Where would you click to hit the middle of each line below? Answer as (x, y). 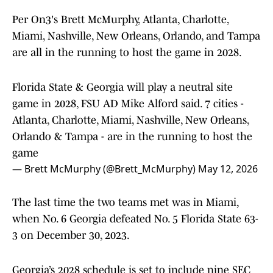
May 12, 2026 (228, 169)
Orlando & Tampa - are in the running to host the (132, 137)
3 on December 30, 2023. (71, 236)
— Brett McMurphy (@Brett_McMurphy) (105, 169)
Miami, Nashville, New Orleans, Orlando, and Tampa (136, 36)
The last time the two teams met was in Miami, (125, 203)
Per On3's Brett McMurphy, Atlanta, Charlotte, (120, 20)
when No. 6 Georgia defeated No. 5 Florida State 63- (135, 219)
